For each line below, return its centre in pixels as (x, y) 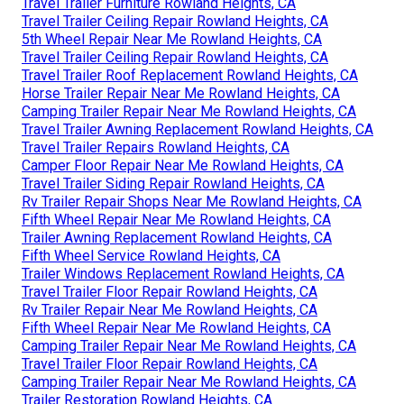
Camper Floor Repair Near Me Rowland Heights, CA (183, 165)
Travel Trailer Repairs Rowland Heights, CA (156, 147)
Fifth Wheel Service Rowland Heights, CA (151, 255)
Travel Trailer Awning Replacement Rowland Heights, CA (197, 129)
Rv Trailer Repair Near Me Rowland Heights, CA (170, 309)
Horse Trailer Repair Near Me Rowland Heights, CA (181, 93)
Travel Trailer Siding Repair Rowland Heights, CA (173, 183)
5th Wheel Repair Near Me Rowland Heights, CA (172, 39)
